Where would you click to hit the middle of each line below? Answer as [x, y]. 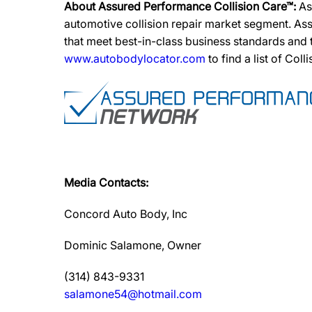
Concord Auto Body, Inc [126, 214]
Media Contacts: [106, 182]
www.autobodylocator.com [135, 58]
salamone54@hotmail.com [133, 294]
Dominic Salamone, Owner [133, 245]
